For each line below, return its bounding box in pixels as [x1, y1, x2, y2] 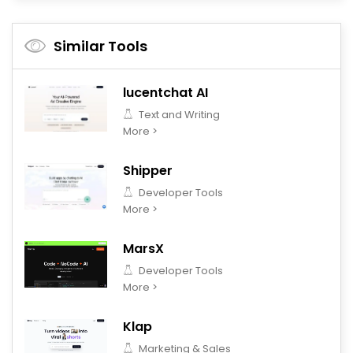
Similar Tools [54, 35, 147, 56]
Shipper [123, 161, 173, 180]
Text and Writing [136, 106, 220, 122]
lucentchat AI [123, 83, 208, 102]
